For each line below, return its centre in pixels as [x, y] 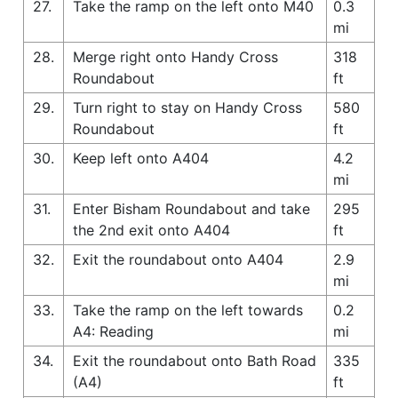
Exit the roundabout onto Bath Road [195, 360]
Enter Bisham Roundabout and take [191, 208]
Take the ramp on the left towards [188, 310]
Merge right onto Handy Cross [175, 56]
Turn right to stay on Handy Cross [187, 107]
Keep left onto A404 [141, 158]
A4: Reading [113, 331]
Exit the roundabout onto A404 [178, 259]
